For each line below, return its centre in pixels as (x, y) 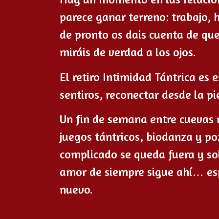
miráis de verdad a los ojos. (128, 52)
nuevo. (76, 189)
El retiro (81, 77)
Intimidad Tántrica (149, 77)
